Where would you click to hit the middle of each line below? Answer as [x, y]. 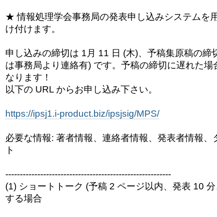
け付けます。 [33, 29]
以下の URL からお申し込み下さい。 [81, 90]
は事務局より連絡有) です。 [63, 65]
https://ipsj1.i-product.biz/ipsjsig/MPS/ [82, 114]
